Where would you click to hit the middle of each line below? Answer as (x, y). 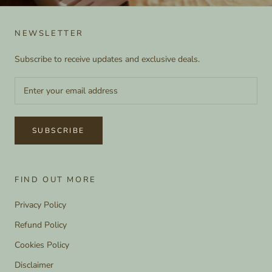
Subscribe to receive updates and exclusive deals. (107, 59)
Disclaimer (34, 265)
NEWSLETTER (49, 33)
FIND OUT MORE (56, 179)
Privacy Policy (40, 205)
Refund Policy (41, 225)
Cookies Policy (42, 245)
